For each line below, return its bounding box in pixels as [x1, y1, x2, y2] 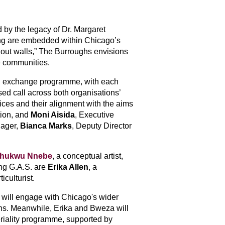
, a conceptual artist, [52, 152, 123, 160]
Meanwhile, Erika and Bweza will [11, 204, 129, 212]
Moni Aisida [31, 110, 75, 119]
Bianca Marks [20, 122, 72, 130]
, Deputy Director [72, 122, 132, 130]
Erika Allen [48, 163, 88, 171]
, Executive [75, 110, 114, 119]
